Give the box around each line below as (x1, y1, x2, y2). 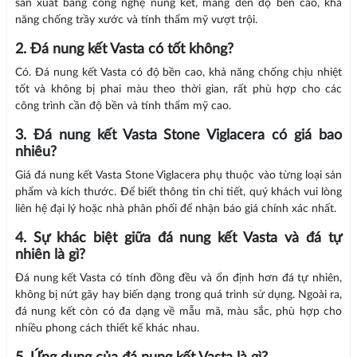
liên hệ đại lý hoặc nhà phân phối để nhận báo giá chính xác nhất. (14, 203, 336, 215)
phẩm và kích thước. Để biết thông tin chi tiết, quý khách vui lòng (14, 186, 343, 198)
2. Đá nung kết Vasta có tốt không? (14, 42, 233, 57)
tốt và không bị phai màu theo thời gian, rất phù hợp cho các (14, 84, 343, 96)
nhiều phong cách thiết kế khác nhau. (14, 323, 199, 335)
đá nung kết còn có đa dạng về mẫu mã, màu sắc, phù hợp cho (14, 306, 343, 318)
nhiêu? (14, 145, 57, 160)
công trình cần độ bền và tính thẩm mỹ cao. (14, 100, 231, 112)
